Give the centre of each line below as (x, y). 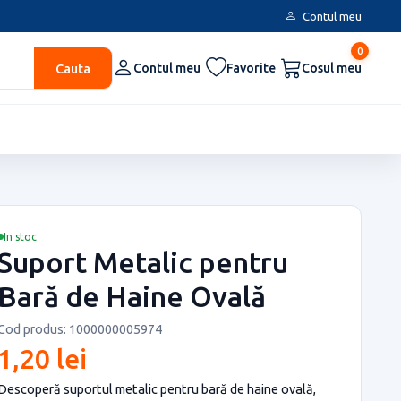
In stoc (20, 236)
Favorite (251, 68)
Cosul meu (332, 68)
